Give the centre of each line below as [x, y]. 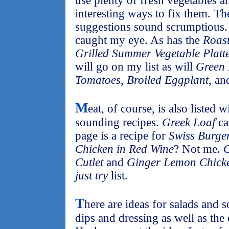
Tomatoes [98, 80]
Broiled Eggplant [168, 80]
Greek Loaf [189, 122]
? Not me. [199, 149]
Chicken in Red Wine [124, 149]
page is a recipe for [122, 136]
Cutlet [89, 162]
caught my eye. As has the [139, 40]
